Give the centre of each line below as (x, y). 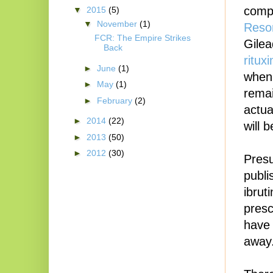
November (118, 24)
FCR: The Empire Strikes (142, 38)
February (115, 100)
